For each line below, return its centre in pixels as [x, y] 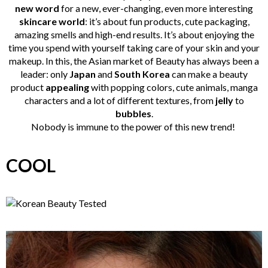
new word [37, 8]
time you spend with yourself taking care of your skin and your [134, 47]
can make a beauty [209, 74]
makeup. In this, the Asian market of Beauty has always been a [134, 60]
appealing [67, 87]
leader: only [45, 74]
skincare [38, 21]
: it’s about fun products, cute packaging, [167, 21]
